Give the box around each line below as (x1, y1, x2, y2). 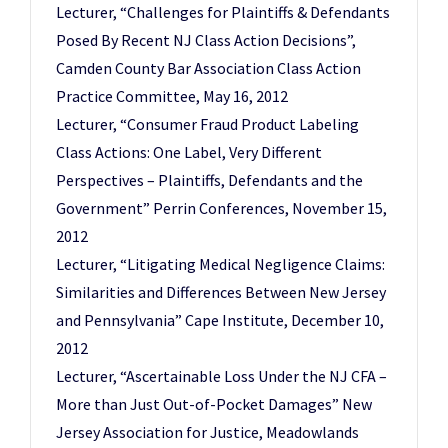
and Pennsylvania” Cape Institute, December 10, (56, 310, 384, 330)
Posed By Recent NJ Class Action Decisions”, (56, 30, 356, 50)
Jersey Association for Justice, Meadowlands (56, 422, 359, 442)
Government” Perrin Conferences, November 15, (56, 198, 387, 218)
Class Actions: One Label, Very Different (56, 142, 322, 162)
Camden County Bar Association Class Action (56, 58, 361, 78)
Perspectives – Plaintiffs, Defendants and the (56, 170, 363, 190)
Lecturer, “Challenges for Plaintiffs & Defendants (56, 2, 390, 22)
